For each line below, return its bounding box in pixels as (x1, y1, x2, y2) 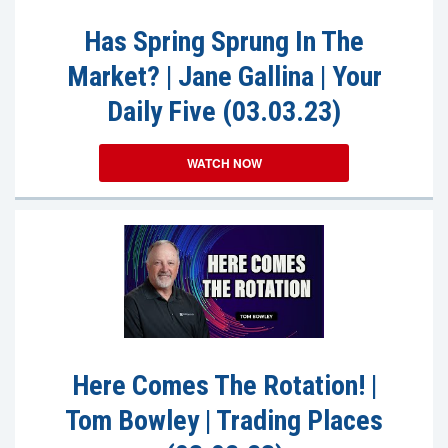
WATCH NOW (186, 154, 262, 172)
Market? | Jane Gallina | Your (66, 60, 382, 93)
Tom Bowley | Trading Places (65, 404, 383, 437)
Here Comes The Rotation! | (71, 369, 377, 402)
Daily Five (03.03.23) (107, 95, 341, 128)
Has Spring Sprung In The (84, 25, 364, 58)
